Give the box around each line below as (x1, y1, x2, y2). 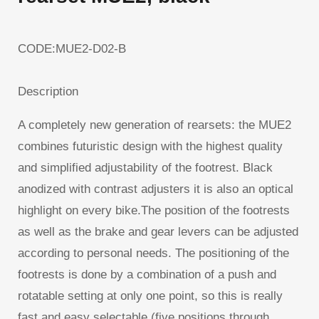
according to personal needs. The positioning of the (18, 246, 289, 261)
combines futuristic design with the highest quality (18, 140, 283, 154)
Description (18, 85, 78, 99)
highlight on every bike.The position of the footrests (18, 204, 290, 218)
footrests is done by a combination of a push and (18, 268, 276, 282)
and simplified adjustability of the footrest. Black (18, 161, 273, 175)
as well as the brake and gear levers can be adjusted (18, 225, 298, 239)
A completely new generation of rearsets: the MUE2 (18, 118, 291, 132)
